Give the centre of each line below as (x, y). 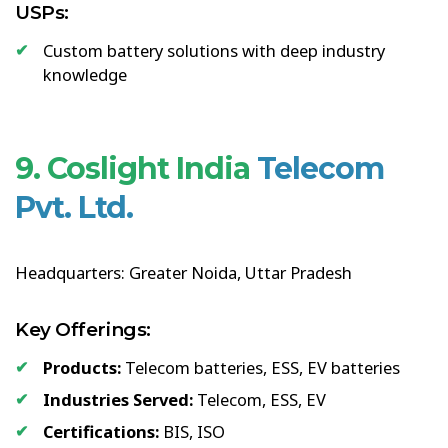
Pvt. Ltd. (74, 207)
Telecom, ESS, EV (259, 399)
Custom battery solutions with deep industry (214, 50)
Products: (82, 367)
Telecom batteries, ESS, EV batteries (260, 367)
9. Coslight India (132, 168)
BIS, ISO (192, 431)
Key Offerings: (83, 329)
